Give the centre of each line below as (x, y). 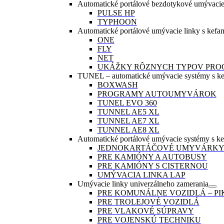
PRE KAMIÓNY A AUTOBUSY (152, 157)
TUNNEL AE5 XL (128, 112)
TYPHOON (117, 22)
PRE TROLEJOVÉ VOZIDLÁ (148, 202)
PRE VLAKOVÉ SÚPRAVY (145, 211)
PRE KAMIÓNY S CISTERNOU (152, 166)
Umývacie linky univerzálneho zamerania (143, 184)
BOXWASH (117, 85)
